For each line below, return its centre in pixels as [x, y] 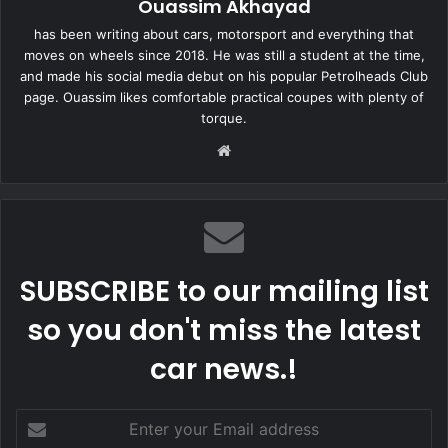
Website [258, 149]
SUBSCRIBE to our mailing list [224, 291]
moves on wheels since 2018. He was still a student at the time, [224, 54]
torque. [224, 117]
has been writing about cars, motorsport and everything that [224, 33]
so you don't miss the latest [224, 330]
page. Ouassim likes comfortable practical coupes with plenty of [224, 96]
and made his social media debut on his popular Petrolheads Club [224, 75]
